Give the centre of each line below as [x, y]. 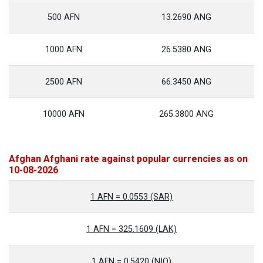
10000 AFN [64, 114]
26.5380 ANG [186, 50]
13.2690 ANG [186, 17]
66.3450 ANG [186, 82]
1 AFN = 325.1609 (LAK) [131, 229]
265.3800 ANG [186, 114]
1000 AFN [64, 50]
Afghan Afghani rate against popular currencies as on [128, 159]
